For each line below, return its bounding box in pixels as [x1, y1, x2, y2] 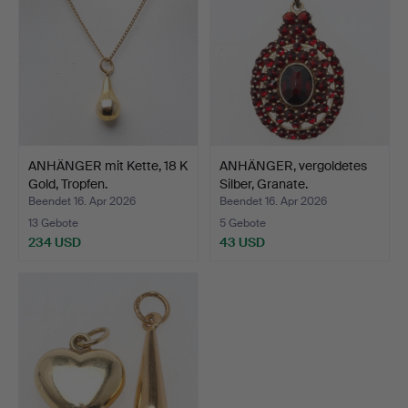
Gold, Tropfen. [28, 176, 107, 193]
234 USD [28, 234, 81, 251]
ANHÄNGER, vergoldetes [219, 158, 367, 175]
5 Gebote [219, 216, 266, 231]
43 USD [219, 234, 265, 251]
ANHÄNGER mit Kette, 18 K [28, 158, 188, 175]
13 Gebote [28, 216, 78, 231]
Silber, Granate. [219, 176, 308, 193]
